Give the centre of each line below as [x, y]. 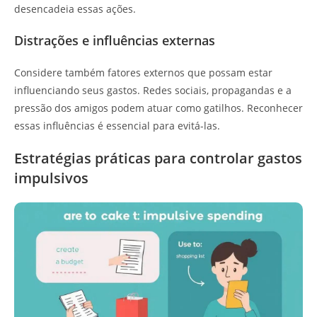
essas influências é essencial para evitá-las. [117, 125]
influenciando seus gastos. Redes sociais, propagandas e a [153, 90]
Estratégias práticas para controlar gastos [158, 158]
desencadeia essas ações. [75, 8]
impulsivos [51, 178]
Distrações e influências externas [115, 40]
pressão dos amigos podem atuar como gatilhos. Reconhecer [158, 108]
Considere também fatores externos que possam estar [143, 72]
